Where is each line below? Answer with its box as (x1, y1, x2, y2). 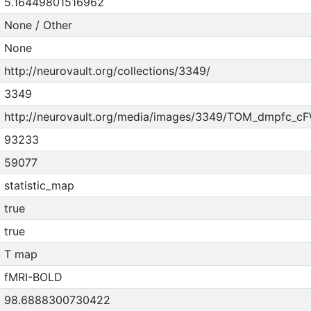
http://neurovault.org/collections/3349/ (3, 64, 210, 78)
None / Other (3, 18, 72, 32)
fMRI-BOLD (3, 270, 62, 284)
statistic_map (3, 178, 74, 192)
